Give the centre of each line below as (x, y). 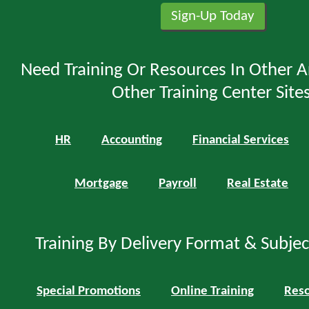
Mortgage (101, 184)
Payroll (178, 184)
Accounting (132, 141)
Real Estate (258, 184)
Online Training (212, 292)
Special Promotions (89, 292)
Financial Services (241, 141)
